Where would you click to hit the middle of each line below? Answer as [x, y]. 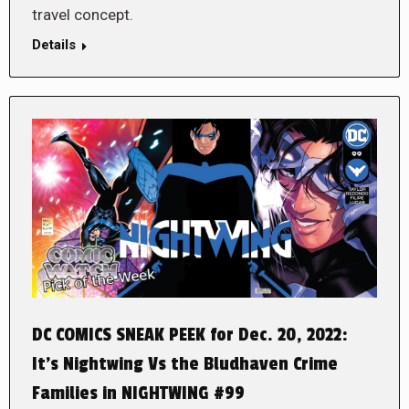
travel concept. [83, 14]
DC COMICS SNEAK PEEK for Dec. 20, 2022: [190, 336]
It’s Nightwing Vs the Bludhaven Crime [185, 365]
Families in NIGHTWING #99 [138, 394]
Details [54, 44]
